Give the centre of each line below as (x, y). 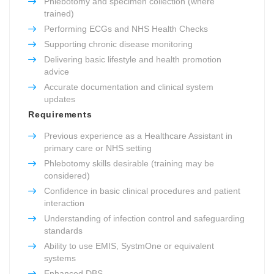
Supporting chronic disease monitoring (118, 44)
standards (63, 230)
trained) (59, 13)
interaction (64, 203)
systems (60, 258)
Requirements (60, 114)
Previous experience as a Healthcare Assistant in (138, 135)
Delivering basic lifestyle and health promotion (133, 59)
